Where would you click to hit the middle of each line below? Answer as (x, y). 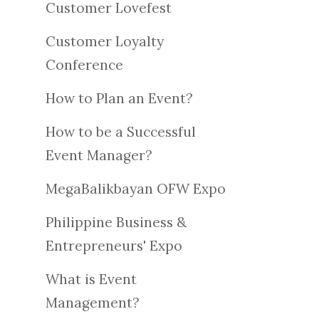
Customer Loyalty (105, 41)
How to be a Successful (121, 131)
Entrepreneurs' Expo (114, 245)
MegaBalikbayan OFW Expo (136, 188)
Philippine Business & (116, 222)
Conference (84, 64)
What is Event (91, 279)
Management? (93, 302)
